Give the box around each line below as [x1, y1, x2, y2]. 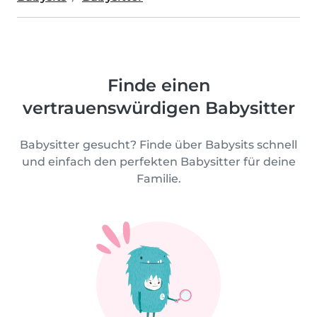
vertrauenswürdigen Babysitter [22, 97, 295, 118]
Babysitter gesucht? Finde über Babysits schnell [20, 137, 297, 151]
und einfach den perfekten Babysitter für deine [21, 154, 296, 168]
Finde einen [107, 74, 210, 96]
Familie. [136, 171, 181, 185]
